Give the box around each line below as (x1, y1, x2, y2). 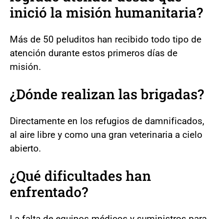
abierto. (10, 142, 41, 154)
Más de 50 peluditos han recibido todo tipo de (10, 33, 201, 45)
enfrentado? (10, 182, 88, 201)
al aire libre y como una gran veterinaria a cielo (10, 129, 202, 140)
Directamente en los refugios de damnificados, (10, 115, 204, 127)
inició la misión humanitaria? (10, 3, 203, 22)
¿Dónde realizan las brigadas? (10, 85, 204, 103)
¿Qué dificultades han (10, 166, 151, 185)
